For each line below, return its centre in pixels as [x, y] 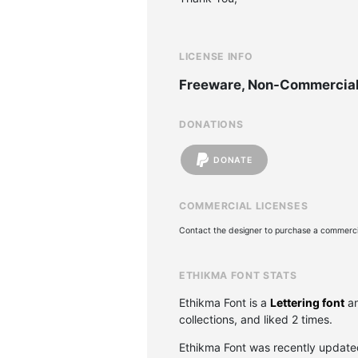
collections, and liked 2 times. [256, 319]
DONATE [233, 160]
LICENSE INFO [216, 56]
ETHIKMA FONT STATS [238, 275]
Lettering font [307, 302]
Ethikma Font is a [225, 302]
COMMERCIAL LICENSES [244, 206]
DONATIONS [211, 124]
